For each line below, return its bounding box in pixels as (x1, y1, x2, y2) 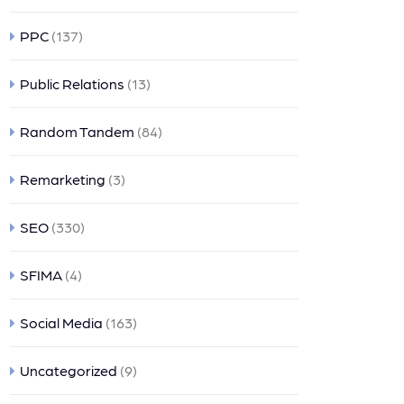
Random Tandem (20, 123, 134, 140)
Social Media (20, 314, 103, 331)
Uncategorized (20, 362, 117, 379)
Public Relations (20, 75, 124, 92)
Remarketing (20, 170, 106, 188)
